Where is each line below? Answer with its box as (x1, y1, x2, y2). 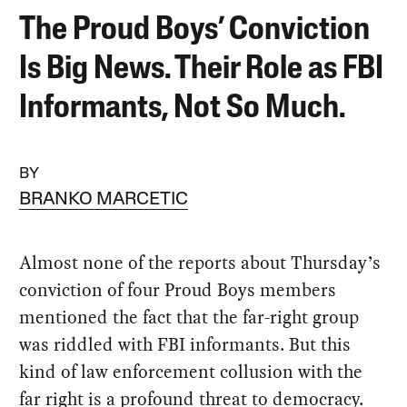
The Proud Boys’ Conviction (19, 14, 371, 47)
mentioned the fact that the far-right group (19, 303, 360, 330)
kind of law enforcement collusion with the (19, 358, 363, 384)
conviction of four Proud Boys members (19, 276, 337, 303)
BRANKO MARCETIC (19, 190, 189, 209)
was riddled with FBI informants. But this (19, 331, 352, 357)
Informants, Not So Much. (19, 92, 346, 125)
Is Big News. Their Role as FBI (19, 53, 384, 86)
